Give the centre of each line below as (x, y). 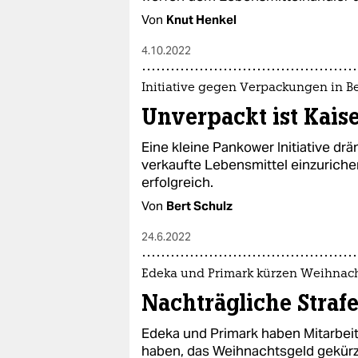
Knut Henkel (201, 20)
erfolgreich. (177, 182)
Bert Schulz (199, 206)
